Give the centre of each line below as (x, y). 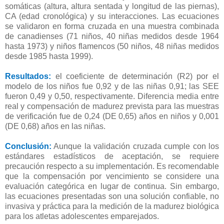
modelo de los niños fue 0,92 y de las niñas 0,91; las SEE (112, 86)
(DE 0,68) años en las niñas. (55, 126)
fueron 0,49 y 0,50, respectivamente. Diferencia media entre (112, 96)
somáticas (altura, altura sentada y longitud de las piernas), (112, 6)
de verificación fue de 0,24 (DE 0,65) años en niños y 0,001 (112, 116)
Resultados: (28, 76)
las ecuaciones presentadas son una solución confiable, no (112, 196)
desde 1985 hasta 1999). (49, 56)
